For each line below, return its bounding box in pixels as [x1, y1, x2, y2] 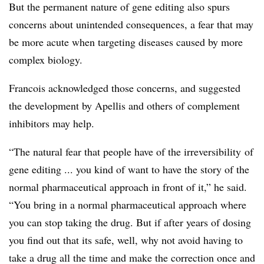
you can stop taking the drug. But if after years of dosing [9, 215, 251, 229]
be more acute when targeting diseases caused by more [9, 35, 243, 49]
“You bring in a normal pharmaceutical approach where [9, 197, 246, 212]
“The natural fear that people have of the [9, 144, 184, 159]
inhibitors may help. [9, 116, 98, 130]
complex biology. [9, 52, 86, 67]
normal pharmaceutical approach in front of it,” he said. [9, 180, 247, 194]
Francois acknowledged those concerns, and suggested [9, 81, 240, 95]
